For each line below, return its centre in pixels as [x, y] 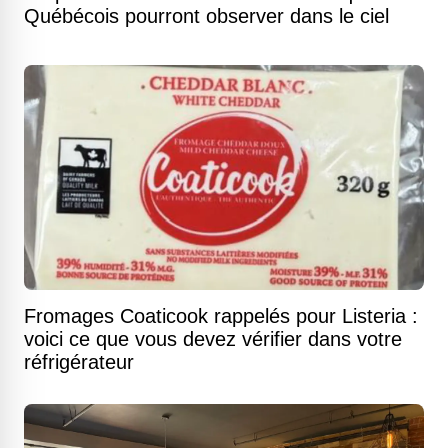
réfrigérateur [79, 362]
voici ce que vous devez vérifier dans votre [213, 339]
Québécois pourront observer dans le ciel [206, 16]
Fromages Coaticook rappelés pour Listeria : [221, 316]
